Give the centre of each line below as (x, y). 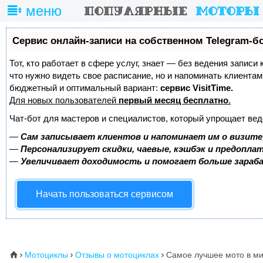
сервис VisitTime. (197, 88)
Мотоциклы (46, 255)
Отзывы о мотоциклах (117, 255)
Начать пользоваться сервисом (104, 194)
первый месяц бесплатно (173, 100)
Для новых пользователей (64, 100)
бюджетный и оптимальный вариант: (85, 88)
